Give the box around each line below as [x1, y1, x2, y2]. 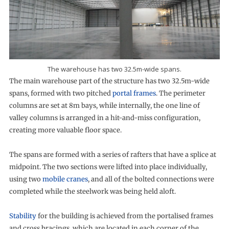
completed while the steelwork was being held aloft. [9, 187, 176, 196]
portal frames [112, 89, 156, 98]
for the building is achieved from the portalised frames [36, 212, 213, 220]
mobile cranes [42, 175, 88, 184]
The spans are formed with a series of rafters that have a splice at [9, 150, 216, 159]
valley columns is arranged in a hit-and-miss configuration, [9, 113, 200, 122]
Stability [9, 212, 36, 220]
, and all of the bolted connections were [87, 175, 214, 184]
